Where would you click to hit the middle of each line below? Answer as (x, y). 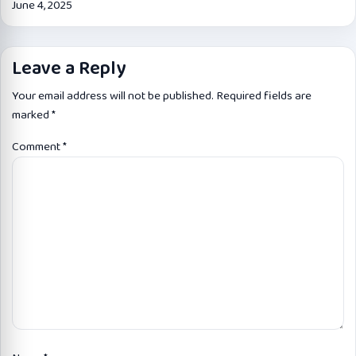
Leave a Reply (69, 69)
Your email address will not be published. (113, 96)
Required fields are (264, 96)
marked (32, 115)
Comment (37, 147)
